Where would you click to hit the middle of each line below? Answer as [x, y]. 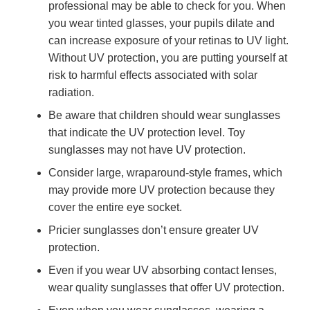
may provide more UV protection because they [162, 190]
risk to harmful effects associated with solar [153, 75]
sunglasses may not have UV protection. [147, 149]
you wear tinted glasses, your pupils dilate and [162, 23]
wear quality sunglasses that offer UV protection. [166, 287]
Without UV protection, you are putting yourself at [168, 57]
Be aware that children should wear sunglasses [164, 115]
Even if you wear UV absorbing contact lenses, [163, 270]
